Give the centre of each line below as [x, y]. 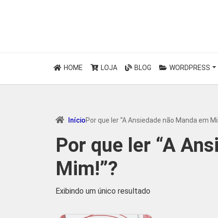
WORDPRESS [189, 68]
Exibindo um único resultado [103, 191]
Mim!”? [87, 169]
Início [77, 120]
